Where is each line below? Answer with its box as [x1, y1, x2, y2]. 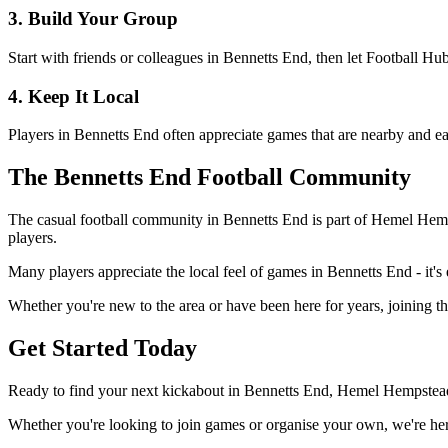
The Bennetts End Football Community [8, 164, 411, 191]
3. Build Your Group [8, 8, 178, 30]
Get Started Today [8, 335, 197, 362]
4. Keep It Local [8, 85, 139, 107]
